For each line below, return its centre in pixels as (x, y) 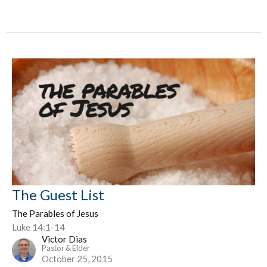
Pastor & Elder (66, 248)
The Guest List (58, 195)
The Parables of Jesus (55, 214)
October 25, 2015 (77, 259)
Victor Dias (64, 239)
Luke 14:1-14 (38, 227)
